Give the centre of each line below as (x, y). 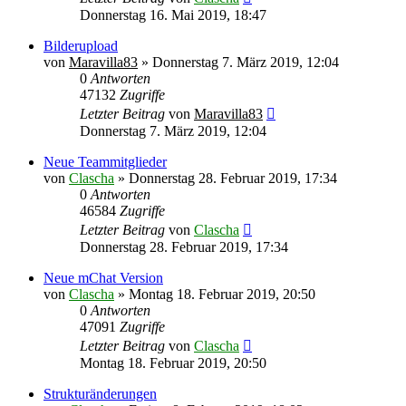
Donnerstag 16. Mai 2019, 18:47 (173, 14)
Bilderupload (81, 45)
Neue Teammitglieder (105, 161)
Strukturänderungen (100, 393)
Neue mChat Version (103, 277)
